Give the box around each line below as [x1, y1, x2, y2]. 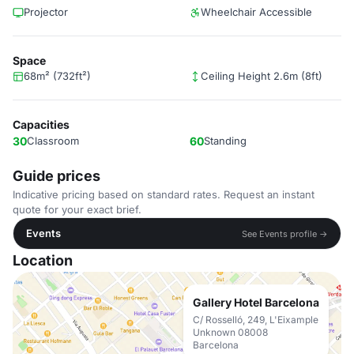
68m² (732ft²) [24, 70, 91, 82]
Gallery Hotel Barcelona [193, 296, 319, 309]
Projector [24, 6, 68, 18]
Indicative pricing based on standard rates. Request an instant [13, 188, 314, 201]
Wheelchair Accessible [201, 6, 312, 18]
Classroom [27, 134, 79, 147]
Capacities [13, 118, 70, 131]
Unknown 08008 [193, 326, 268, 338]
